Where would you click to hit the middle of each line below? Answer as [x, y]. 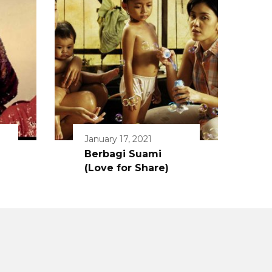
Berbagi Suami [123, 154]
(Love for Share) [127, 168]
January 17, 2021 [118, 139]
